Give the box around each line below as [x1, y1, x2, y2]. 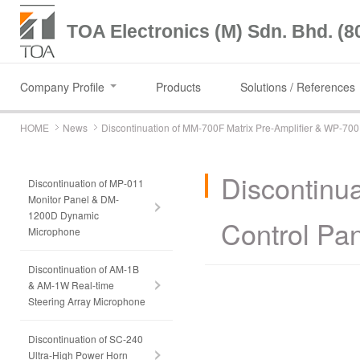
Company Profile [20, 79, 104, 95]
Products [156, 79, 201, 95]
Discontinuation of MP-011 [28, 176, 144, 190]
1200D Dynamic [28, 208, 99, 222]
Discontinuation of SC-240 [28, 332, 143, 346]
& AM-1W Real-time [28, 278, 114, 292]
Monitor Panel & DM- [28, 192, 119, 206]
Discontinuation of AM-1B [28, 262, 139, 276]
